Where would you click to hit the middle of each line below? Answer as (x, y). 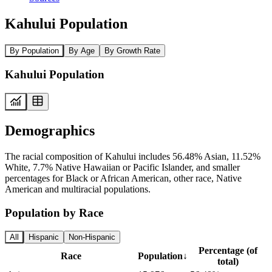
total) (228, 262)
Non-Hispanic (92, 237)
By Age (82, 50)
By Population (34, 50)
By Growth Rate (132, 50)
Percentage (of (228, 251)
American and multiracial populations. (78, 189)
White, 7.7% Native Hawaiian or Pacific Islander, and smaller (122, 167)
